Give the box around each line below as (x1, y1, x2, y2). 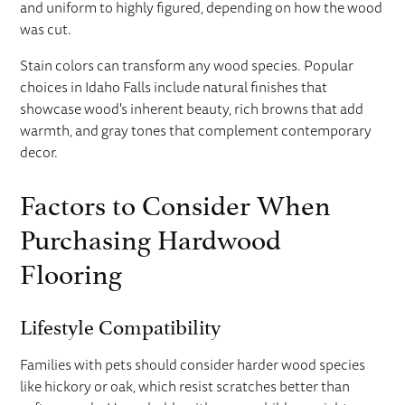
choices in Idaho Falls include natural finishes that (20, 77, 328, 98)
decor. (20, 142, 59, 163)
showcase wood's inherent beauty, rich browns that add (20, 99, 364, 119)
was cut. (20, 19, 72, 40)
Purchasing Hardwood (20, 215, 282, 257)
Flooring (20, 250, 123, 291)
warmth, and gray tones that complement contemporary (20, 120, 372, 141)
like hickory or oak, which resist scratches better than (20, 376, 351, 397)
